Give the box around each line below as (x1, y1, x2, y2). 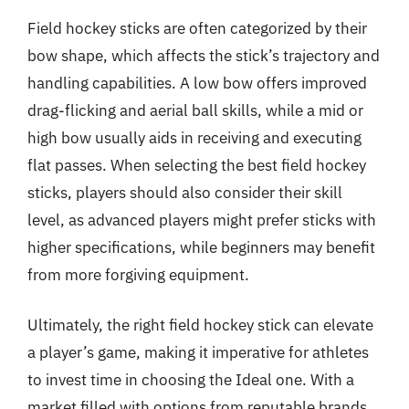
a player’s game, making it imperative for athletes (27, 342, 369, 362)
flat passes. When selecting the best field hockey (27, 154, 366, 175)
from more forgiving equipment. (27, 264, 249, 285)
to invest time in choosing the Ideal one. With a (27, 370, 354, 390)
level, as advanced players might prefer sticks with (27, 209, 376, 230)
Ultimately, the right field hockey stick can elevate (27, 315, 373, 335)
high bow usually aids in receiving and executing (27, 127, 362, 148)
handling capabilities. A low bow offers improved (27, 72, 367, 93)
